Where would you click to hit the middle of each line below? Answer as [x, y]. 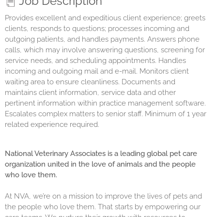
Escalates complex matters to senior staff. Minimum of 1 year [106, 114]
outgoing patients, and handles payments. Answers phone [102, 39]
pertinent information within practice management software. [105, 103]
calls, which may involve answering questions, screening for [105, 50]
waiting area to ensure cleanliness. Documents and [90, 82]
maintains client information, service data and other [90, 93]
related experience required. [52, 124]
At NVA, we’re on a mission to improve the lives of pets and [103, 196]
